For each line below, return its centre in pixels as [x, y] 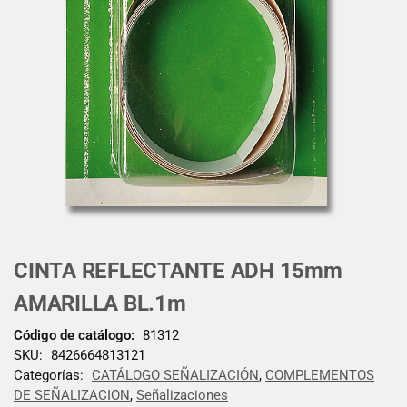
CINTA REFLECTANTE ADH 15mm [178, 271]
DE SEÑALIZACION [72, 395]
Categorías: [50, 375]
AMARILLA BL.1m [100, 303]
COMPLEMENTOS [320, 375]
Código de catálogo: [74, 335]
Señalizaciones [182, 395]
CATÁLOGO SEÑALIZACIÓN [175, 375]
